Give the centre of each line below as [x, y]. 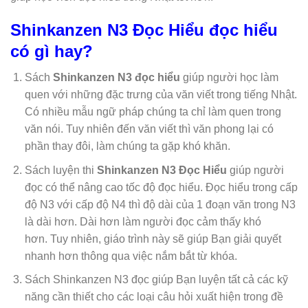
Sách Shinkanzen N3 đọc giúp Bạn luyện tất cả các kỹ [156, 280]
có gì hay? [52, 52]
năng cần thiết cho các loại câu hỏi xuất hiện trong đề [154, 297]
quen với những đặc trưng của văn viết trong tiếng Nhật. [161, 94]
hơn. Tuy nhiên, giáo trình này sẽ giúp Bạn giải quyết [153, 239]
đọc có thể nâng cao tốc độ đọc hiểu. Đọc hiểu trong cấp [161, 187]
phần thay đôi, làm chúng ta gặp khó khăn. [127, 146]
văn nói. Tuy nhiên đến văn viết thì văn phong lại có [149, 129]
